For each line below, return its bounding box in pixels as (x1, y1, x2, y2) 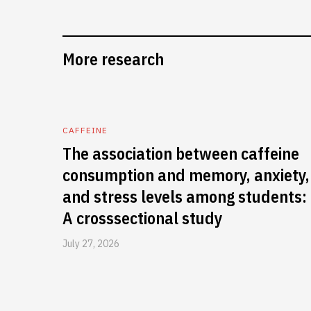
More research (62, 48, 164, 70)
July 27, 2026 (62, 237, 119, 250)
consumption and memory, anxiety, (62, 164, 310, 186)
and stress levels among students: (62, 185, 307, 208)
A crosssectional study (62, 207, 223, 229)
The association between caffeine (62, 142, 299, 165)
